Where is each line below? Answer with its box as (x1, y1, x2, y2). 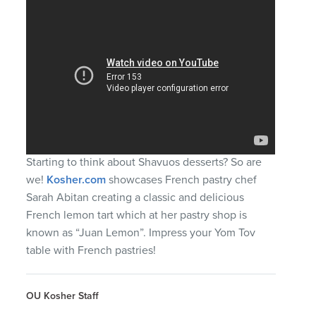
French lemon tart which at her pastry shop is (26, 208, 248, 223)
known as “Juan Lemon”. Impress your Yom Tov (26, 226, 256, 241)
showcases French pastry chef (106, 173, 257, 188)
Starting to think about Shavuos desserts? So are (26, 155, 262, 170)
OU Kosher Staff (26, 290, 99, 303)
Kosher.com (47, 173, 107, 188)
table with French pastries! (26, 243, 157, 258)
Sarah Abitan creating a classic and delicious (26, 190, 245, 205)
